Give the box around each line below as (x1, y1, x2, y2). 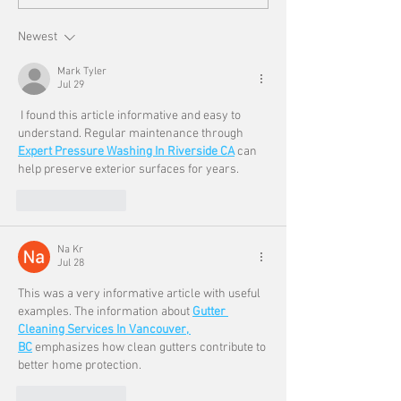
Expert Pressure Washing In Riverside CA (18, 144, 235, 160)
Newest (18, 30, 57, 46)
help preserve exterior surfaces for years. (18, 162, 239, 178)
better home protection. (18, 358, 141, 374)
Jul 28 (57, 257, 84, 270)
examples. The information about (18, 304, 192, 320)
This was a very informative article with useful (18, 286, 263, 303)
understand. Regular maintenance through (18, 126, 246, 142)
